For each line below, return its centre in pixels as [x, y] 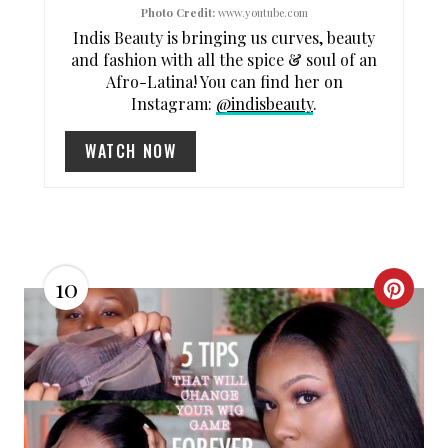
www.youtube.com [261, 13]
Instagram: [173, 104]
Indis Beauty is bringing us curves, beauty [224, 38]
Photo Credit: [177, 13]
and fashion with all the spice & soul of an [224, 60]
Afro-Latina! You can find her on [224, 82]
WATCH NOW [131, 151]
